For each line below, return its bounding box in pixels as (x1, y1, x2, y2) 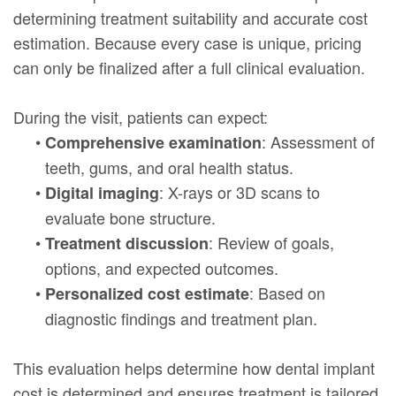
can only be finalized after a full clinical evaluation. (13, 55, 365, 79)
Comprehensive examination (45, 130, 262, 154)
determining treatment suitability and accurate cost (13, 5, 368, 29)
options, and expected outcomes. (45, 255, 278, 279)
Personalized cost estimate (45, 281, 249, 305)
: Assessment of (262, 129, 375, 153)
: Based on (249, 280, 325, 304)
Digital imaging (45, 180, 159, 204)
